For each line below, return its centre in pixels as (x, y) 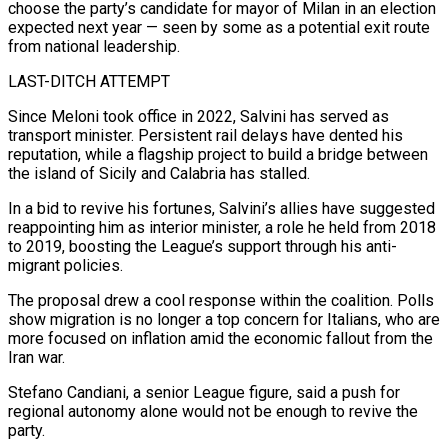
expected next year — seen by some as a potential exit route (219, 27)
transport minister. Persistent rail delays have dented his (205, 135)
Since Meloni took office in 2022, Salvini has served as (198, 116)
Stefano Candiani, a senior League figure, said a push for (204, 392)
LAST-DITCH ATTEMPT (89, 81)
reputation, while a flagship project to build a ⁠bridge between (218, 154)
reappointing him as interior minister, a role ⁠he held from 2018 (222, 227)
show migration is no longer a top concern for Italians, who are (224, 319)
